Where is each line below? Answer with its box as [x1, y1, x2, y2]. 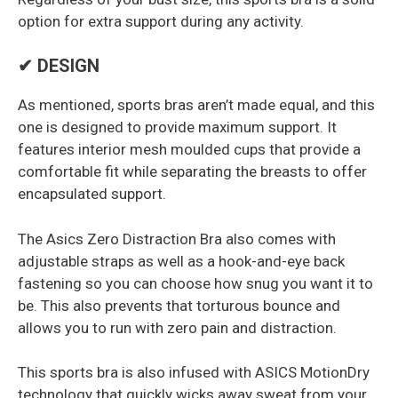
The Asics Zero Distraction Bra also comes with [18, 229, 336, 248]
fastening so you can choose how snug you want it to [18, 274, 373, 292]
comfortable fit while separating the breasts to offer [18, 163, 367, 181]
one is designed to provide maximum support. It [18, 118, 337, 137]
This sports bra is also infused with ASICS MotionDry [18, 363, 370, 382]
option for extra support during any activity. [18, 12, 304, 30]
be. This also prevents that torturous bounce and [18, 296, 340, 314]
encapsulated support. [18, 185, 166, 203]
